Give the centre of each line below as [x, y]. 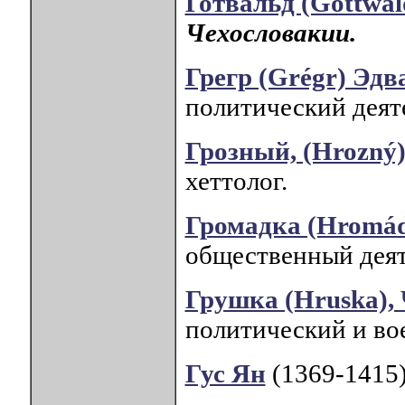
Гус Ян [225, 374]
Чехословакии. [270, 33]
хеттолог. [236, 181]
